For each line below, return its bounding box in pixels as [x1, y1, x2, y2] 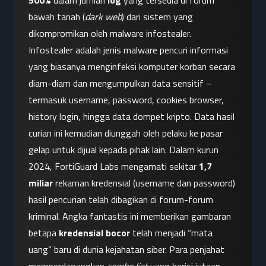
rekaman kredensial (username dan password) [53, 176, 235, 191]
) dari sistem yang [122, 9, 193, 24]
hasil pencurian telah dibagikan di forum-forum [28, 192, 213, 207]
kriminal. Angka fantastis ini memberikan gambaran [28, 209, 231, 224]
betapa [28, 226, 59, 240]
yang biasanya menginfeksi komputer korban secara [28, 59, 235, 74]
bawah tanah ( [28, 9, 85, 24]
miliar [28, 176, 53, 191]
